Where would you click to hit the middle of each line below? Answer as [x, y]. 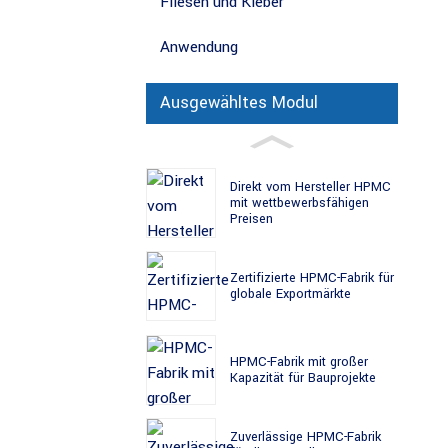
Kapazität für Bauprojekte [303, 377]
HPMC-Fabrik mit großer [299, 361]
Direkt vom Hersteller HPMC [310, 186]
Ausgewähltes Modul [239, 103]
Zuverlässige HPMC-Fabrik [305, 436]
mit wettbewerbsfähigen [299, 202]
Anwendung [199, 46]
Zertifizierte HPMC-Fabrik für [312, 278]
